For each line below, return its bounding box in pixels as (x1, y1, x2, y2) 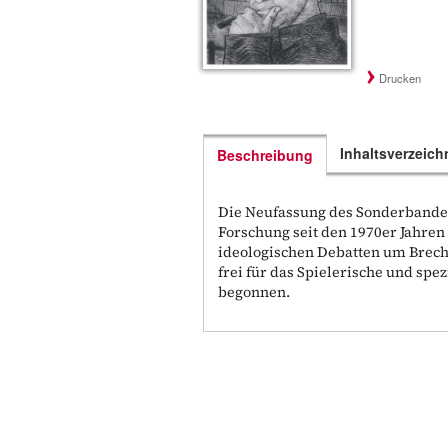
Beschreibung (217, 145, 314, 166)
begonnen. (218, 282, 291, 303)
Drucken (378, 70, 421, 87)
